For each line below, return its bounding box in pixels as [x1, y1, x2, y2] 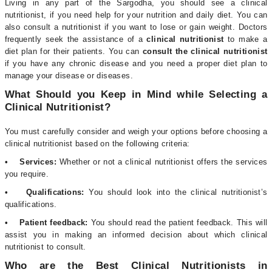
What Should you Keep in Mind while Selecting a [4, 89, 268, 100]
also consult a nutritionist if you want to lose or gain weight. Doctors [4, 22, 268, 32]
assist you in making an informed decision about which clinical [4, 230, 268, 239]
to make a [223, 35, 268, 44]
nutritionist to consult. [4, 242, 86, 251]
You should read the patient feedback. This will [87, 218, 268, 227]
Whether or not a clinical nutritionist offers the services [56, 157, 268, 166]
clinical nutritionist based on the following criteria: [4, 139, 190, 148]
